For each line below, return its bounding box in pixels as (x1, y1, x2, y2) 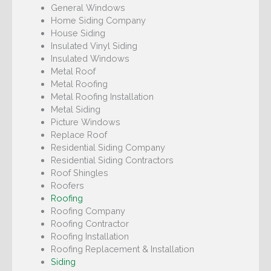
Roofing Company (50, 206, 125, 217)
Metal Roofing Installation (50, 91, 154, 102)
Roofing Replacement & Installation (50, 244, 194, 255)
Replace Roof (50, 129, 107, 140)
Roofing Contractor (50, 218, 129, 229)
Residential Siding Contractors (50, 155, 174, 166)
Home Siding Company (50, 15, 146, 26)
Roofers (50, 180, 84, 191)
